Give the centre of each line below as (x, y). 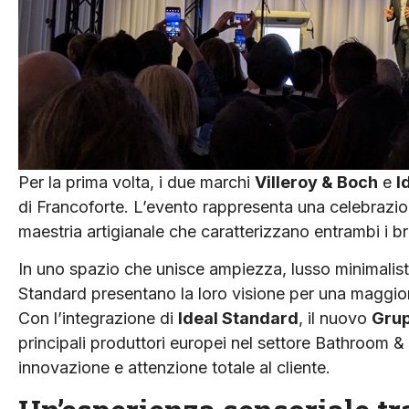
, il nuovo (335, 318)
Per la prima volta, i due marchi (136, 182)
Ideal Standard (238, 318)
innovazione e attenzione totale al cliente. (174, 367)
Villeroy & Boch (316, 182)
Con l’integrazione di (98, 318)
